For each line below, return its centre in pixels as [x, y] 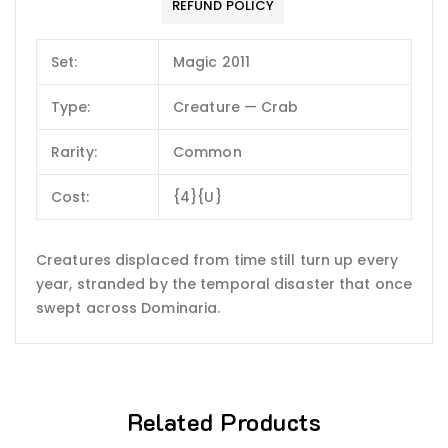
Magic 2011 [211, 62]
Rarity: [74, 152]
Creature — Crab [236, 107]
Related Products [224, 421]
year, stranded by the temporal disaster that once [224, 283]
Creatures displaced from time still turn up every [217, 259]
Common [207, 152]
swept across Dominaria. [128, 307]
